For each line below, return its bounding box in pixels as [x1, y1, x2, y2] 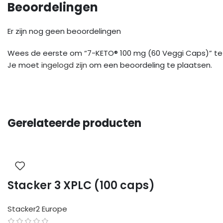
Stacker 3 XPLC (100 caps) [7, 178, 155, 194]
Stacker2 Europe [7, 204, 67, 215]
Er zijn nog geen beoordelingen [7, 26, 121, 37]
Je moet [7, 60, 41, 71]
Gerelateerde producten [7, 115, 141, 131]
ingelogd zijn [41, 60, 87, 71]
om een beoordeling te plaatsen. [87, 60, 212, 71]
